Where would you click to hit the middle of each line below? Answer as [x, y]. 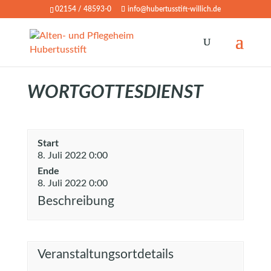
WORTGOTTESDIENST [115, 93]
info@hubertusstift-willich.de [175, 9]
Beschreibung [76, 201]
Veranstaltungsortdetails [105, 254]
